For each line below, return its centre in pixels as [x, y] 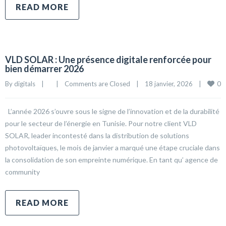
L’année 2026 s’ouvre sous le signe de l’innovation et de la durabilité [112, 111]
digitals [25, 84]
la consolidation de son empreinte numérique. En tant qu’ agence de [111, 160]
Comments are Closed [97, 84]
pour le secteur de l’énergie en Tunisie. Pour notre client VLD [101, 123]
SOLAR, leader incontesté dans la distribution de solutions [97, 135]
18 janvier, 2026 [172, 84]
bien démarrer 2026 [44, 69]
